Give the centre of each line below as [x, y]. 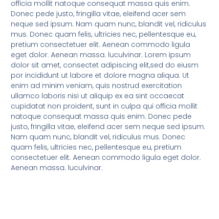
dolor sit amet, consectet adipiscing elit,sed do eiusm [105, 65]
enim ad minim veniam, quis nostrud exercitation [97, 86]
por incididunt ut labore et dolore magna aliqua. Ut [100, 76]
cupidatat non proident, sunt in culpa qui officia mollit [104, 106]
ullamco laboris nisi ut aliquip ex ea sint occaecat [98, 96]
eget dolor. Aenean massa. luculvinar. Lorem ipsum [101, 55]
